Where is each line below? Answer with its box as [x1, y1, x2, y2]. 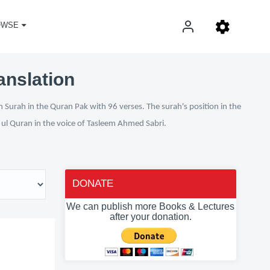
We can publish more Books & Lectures [66, 201, 235, 212]
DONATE [72, 178, 113, 189]
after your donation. [109, 212, 192, 222]
